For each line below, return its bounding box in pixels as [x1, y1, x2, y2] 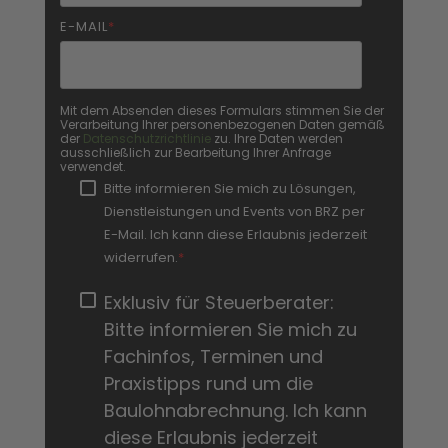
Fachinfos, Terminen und [104, 344, 323, 369]
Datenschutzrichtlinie [83, 130, 211, 147]
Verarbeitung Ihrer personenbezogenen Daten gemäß [60, 116, 385, 133]
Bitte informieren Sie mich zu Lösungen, [104, 179, 356, 198]
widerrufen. [104, 248, 178, 267]
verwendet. [60, 158, 126, 175]
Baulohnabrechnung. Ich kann [104, 398, 367, 423]
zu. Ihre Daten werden [211, 130, 343, 147]
